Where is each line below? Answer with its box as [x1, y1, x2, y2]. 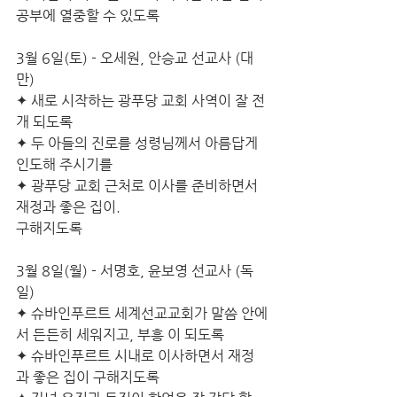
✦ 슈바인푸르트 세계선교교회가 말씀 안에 [16, 305, 268, 322]
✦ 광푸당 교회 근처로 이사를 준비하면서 [16, 177, 261, 194]
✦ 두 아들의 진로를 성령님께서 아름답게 [16, 135, 261, 152]
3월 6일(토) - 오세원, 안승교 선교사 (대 [16, 50, 253, 66]
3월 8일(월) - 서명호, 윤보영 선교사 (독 [16, 262, 253, 279]
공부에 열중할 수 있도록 [16, 7, 160, 24]
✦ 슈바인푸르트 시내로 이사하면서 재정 [16, 347, 254, 364]
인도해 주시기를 [16, 156, 116, 173]
